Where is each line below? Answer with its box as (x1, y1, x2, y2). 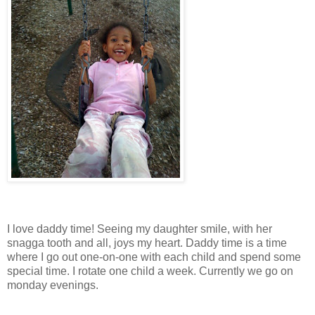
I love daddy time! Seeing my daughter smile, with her (7, 222, 272, 235)
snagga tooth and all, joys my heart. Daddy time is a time (7, 236, 287, 249)
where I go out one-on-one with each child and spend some (7, 250, 301, 263)
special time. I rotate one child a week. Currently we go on (7, 264, 293, 277)
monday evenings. (7, 278, 98, 291)
